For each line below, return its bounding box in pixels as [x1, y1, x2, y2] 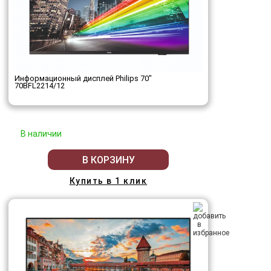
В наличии [21, 129, 62, 139]
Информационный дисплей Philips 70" [15, 74, 152, 83]
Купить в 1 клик [69, 176, 148, 186]
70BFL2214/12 [15, 81, 65, 90]
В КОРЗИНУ [82, 154, 135, 166]
